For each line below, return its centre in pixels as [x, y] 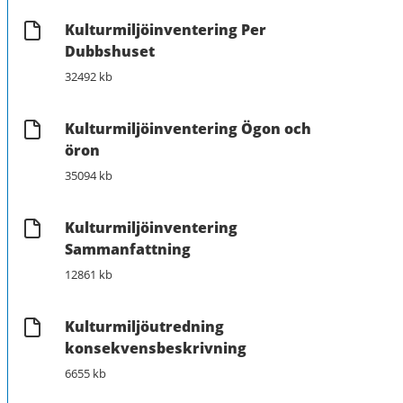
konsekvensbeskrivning [156, 348]
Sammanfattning [128, 249]
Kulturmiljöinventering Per [166, 29]
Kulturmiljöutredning [144, 326]
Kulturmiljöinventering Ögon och [188, 128]
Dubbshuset [110, 51]
